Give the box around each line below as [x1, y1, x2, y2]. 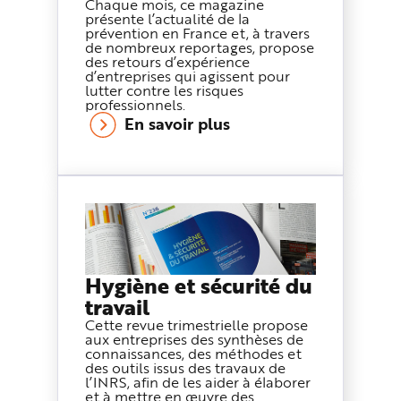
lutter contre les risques [85, 80, 243, 101]
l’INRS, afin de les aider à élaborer [85, 371, 311, 393]
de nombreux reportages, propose [85, 37, 314, 58]
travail [85, 291, 149, 323]
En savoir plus [124, 112, 230, 136]
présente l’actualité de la [85, 8, 250, 30]
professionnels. [85, 94, 185, 115]
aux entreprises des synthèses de [85, 328, 303, 350]
